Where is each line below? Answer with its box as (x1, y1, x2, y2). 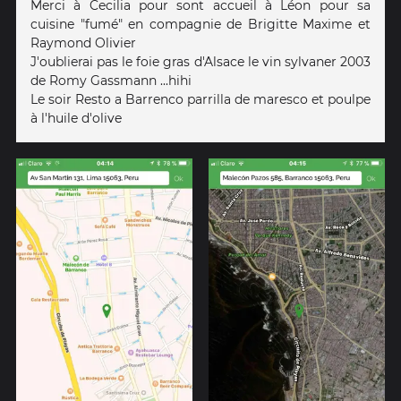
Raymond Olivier (30, 34, 136, 51)
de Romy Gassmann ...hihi (30, 72, 192, 89)
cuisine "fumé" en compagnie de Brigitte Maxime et (30, 15, 371, 32)
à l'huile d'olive (30, 109, 122, 126)
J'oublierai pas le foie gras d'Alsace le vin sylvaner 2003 (30, 53, 371, 70)
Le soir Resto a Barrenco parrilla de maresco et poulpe (30, 90, 371, 107)
